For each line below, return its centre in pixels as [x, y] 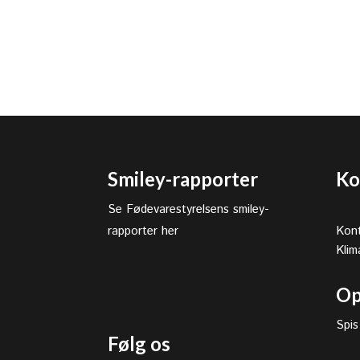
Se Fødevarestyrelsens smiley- [189, 209]
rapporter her [143, 231]
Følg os [139, 343]
